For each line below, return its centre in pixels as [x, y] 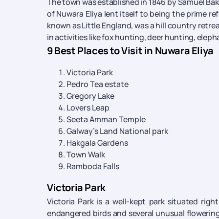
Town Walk [86, 154]
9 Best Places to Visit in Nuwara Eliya [130, 51]
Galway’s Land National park [117, 131]
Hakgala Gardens [97, 143]
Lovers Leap [88, 108]
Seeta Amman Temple [106, 119]
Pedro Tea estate [98, 84]
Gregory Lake [90, 96]
